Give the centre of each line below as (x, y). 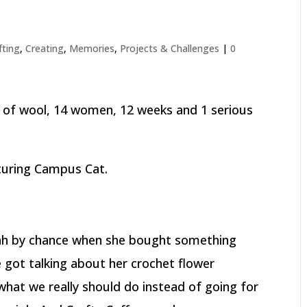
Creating (45, 48)
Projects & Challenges (170, 48)
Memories (92, 48)
